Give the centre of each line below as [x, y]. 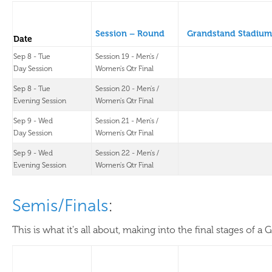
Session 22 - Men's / [127, 153]
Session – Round [130, 34]
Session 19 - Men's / [127, 56]
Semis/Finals [60, 206]
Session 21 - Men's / [127, 121]
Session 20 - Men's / [127, 89]
